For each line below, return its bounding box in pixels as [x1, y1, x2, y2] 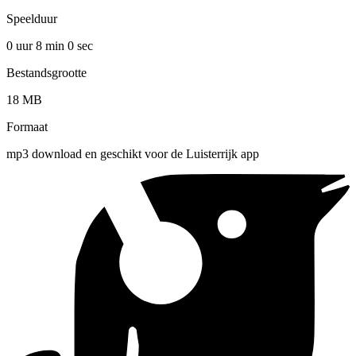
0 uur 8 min [6, 38, 68, 52]
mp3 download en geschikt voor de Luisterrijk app [6, 146, 259, 161]
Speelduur [6, 11, 57, 25]
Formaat [6, 119, 48, 133]
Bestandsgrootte [6, 65, 87, 79]
